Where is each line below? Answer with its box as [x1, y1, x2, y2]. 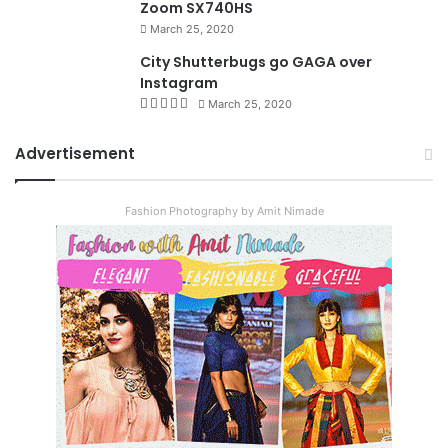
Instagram [140, 72, 218, 93]
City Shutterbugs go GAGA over [140, 51, 372, 72]
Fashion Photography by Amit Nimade [124, 203, 324, 218]
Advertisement [15, 142, 135, 164]
